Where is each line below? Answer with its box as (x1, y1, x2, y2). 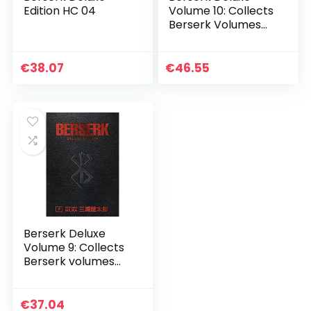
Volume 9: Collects (24, 239, 125, 255)
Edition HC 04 (24, 3, 96, 19)
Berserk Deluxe (24, 226, 106, 242)
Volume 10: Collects (169, 3, 274, 19)
